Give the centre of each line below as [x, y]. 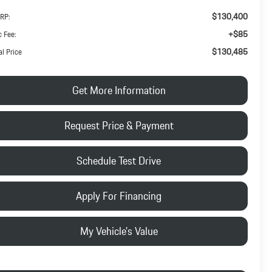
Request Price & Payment [119, 125]
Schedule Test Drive [119, 160]
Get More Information [119, 90]
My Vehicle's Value [119, 231]
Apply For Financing [119, 195]
